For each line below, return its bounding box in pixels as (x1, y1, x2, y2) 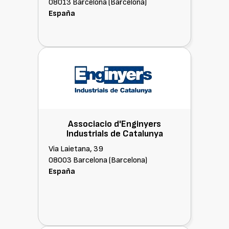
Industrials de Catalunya (66, 128, 163, 139)
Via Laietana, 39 (49, 144, 103, 154)
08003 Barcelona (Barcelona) (49, 155, 147, 165)
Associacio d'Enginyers (68, 119, 161, 129)
